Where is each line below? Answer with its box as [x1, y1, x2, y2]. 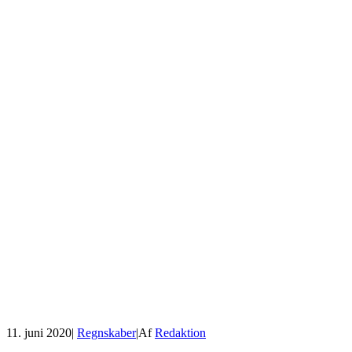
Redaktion [155, 325, 206, 339]
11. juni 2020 [6, 325, 71, 339]
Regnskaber [77, 325, 136, 339]
